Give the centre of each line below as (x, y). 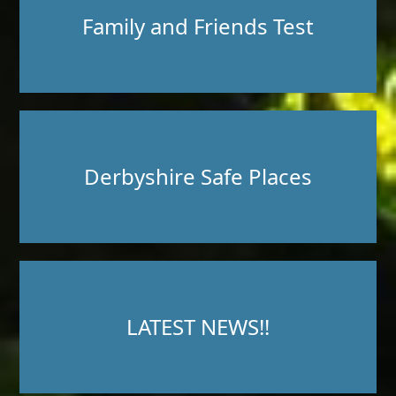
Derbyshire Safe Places (198, 177)
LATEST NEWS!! (198, 327)
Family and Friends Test (198, 27)
